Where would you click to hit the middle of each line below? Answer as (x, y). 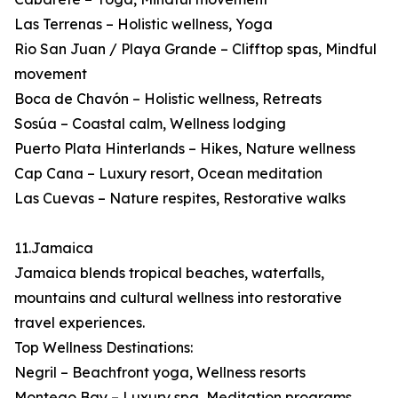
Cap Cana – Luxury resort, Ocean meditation (168, 174)
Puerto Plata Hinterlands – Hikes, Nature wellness (185, 149)
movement (51, 74)
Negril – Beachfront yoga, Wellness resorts (160, 373)
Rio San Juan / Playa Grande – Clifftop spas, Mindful (195, 49)
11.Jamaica (54, 248)
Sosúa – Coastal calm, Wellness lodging (150, 124)
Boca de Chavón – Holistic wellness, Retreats (168, 99)
